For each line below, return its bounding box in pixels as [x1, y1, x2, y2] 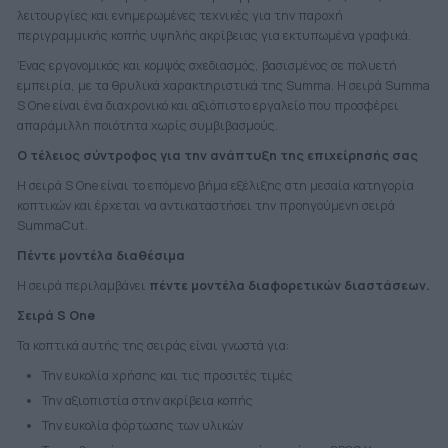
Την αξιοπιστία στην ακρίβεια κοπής [41, 392, 253, 410]
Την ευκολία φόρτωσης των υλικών [41, 417, 243, 435]
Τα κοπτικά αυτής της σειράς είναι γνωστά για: [16, 337, 289, 355]
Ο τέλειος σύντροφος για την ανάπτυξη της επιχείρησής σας [16, 147, 418, 165]
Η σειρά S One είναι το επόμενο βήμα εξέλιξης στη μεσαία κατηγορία [16, 177, 414, 195]
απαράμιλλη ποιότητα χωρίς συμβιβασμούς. [16, 117, 278, 135]
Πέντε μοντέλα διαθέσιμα [16, 247, 185, 265]
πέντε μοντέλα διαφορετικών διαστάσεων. [148, 277, 430, 295]
